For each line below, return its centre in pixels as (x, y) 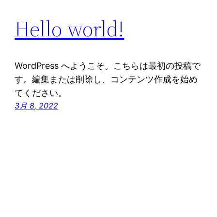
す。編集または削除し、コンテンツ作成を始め (106, 79)
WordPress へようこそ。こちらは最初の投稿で (108, 66)
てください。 (41, 93)
